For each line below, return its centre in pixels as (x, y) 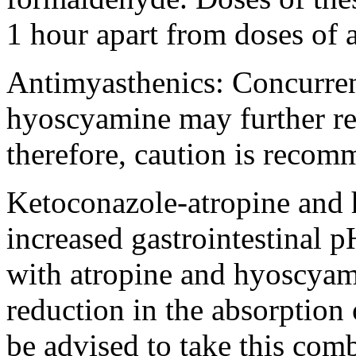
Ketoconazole (92, 202)
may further (252, 118)
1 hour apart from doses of (176, 33)
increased (69, 238)
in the (168, 309)
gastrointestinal (226, 238)
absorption (278, 309)
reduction (66, 309)
